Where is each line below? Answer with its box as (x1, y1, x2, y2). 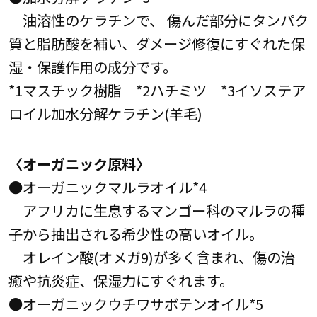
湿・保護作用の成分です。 (8, 56, 177, 78)
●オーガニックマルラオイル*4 (8, 176, 207, 198)
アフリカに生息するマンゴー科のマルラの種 (8, 200, 305, 221)
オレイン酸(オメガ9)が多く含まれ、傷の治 (8, 246, 295, 268)
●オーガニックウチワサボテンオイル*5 (8, 293, 263, 315)
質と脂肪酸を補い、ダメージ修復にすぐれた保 (8, 33, 305, 54)
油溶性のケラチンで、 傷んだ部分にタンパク (8, 9, 309, 31)
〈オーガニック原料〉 (8, 153, 150, 175)
